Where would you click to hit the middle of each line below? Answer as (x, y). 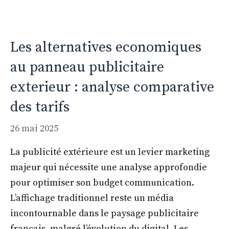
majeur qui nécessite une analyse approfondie (109, 167)
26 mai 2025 (34, 128)
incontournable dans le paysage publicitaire (105, 213)
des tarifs (40, 107)
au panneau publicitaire (87, 67)
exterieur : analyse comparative (112, 87)
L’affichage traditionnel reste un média (92, 198)
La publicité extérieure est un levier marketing (110, 152)
